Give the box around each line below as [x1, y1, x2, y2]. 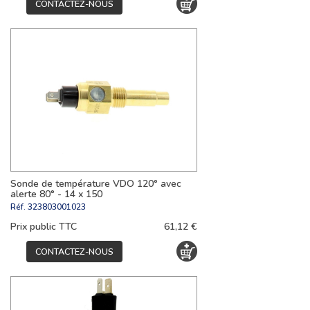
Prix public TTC [10, 219, 77, 233]
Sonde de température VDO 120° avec [10, 176, 181, 190]
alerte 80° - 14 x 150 [10, 187, 102, 201]
